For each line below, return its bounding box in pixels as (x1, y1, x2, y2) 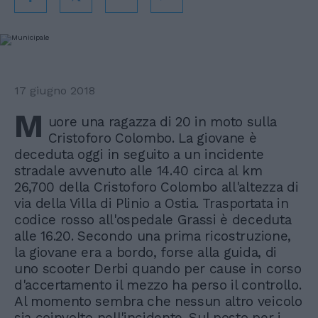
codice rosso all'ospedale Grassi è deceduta (14, 212, 292, 228)
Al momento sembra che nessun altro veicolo (14, 293, 302, 309)
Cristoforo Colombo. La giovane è (48, 130, 257, 146)
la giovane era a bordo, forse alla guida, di (14, 244, 277, 261)
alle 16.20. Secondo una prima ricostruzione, (14, 228, 291, 244)
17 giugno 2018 (14, 84, 95, 97)
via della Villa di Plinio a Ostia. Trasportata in (14, 195, 289, 212)
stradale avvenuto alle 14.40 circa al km (14, 163, 263, 179)
